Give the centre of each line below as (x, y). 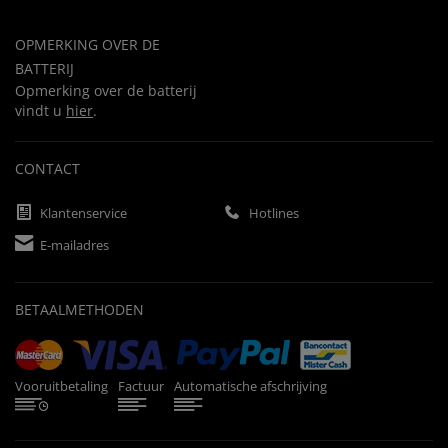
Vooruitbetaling (61, 386)
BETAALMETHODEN (79, 310)
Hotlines (274, 212)
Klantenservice (83, 212)
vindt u (40, 111)
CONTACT (47, 169)
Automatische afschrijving (250, 386)
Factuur (141, 386)
